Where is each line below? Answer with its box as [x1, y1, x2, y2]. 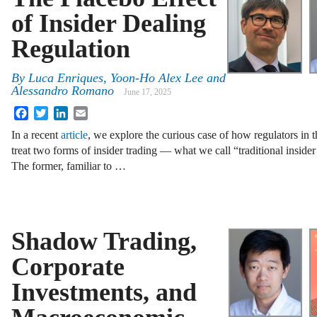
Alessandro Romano [11, 83, 114, 98]
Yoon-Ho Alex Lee [110, 71, 203, 86]
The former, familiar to [11, 160, 115, 173]
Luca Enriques [28, 71, 103, 86]
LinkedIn [68, 105, 109, 118]
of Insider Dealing [11, 9, 206, 38]
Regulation [11, 35, 130, 63]
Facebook [28, 105, 72, 118]
